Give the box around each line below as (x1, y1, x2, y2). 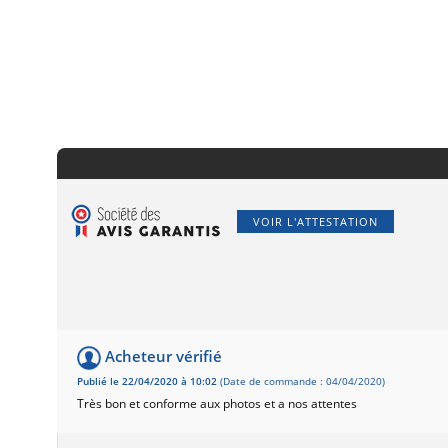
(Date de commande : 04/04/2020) (217, 374, 385, 388)
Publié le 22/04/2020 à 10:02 (77, 374, 217, 388)
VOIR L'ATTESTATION (253, 213, 378, 229)
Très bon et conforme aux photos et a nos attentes (77, 394, 357, 412)
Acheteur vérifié (105, 346, 222, 367)
